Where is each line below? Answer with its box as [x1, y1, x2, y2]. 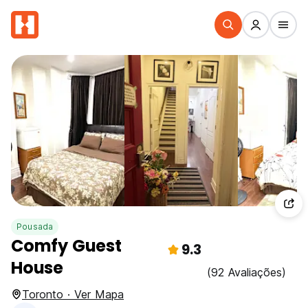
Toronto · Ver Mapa [22, 287, 124, 301]
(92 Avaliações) [207, 265, 286, 279]
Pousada [16, 221, 54, 232]
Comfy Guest [11, 234, 122, 257]
